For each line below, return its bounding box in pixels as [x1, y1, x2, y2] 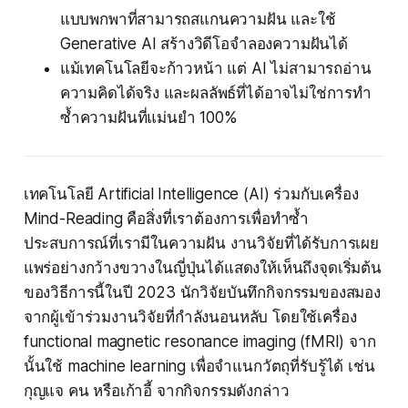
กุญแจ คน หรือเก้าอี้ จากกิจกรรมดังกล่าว [23, 382, 290, 401]
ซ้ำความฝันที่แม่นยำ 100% [59, 108, 238, 127]
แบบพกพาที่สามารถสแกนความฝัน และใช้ [59, 10, 336, 29]
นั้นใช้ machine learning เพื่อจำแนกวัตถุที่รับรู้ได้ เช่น [23, 357, 375, 376]
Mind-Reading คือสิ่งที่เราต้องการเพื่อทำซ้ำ [23, 209, 310, 229]
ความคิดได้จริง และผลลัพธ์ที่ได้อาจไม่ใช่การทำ [59, 84, 372, 103]
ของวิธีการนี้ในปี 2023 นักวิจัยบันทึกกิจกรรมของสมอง [23, 283, 381, 302]
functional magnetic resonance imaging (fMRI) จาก [23, 332, 376, 352]
